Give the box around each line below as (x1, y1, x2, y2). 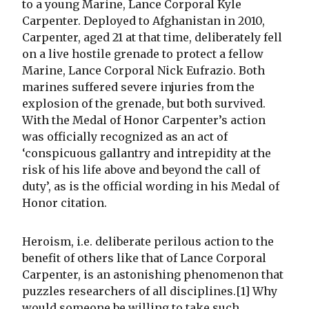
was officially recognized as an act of (22, 129, 228, 143)
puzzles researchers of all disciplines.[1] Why (22, 283, 277, 298)
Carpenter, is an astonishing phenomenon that (22, 267, 283, 281)
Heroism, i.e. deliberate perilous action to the (22, 234, 274, 248)
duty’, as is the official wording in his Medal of (22, 179, 279, 193)
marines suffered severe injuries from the (22, 79, 255, 94)
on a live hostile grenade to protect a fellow (22, 46, 263, 61)
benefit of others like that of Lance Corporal (22, 250, 266, 265)
